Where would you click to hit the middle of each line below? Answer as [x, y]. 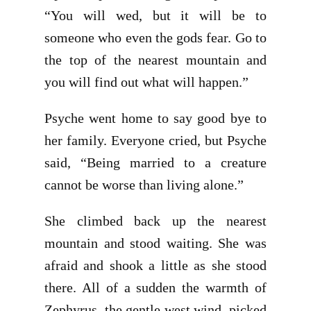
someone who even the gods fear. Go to [155, 37]
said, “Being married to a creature [155, 162]
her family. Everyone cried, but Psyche [155, 140]
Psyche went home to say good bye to [155, 118]
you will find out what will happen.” [146, 82]
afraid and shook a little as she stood [155, 265]
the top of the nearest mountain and [155, 60]
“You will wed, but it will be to [155, 15]
